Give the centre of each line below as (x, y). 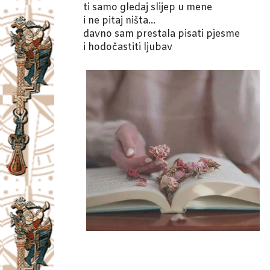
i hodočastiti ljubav (128, 48)
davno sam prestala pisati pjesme (162, 34)
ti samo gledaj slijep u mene (148, 8)
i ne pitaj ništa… (119, 21)
